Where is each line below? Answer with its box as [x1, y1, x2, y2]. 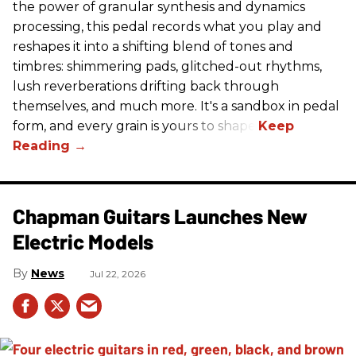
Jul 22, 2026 [90, 268, 145, 280]
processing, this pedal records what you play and [13, 19, 322, 34]
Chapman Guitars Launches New [13, 203, 308, 228]
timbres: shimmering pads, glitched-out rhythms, [13, 59, 322, 74]
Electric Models [13, 229, 153, 253]
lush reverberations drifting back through [13, 79, 279, 94]
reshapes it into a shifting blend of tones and [13, 39, 293, 54]
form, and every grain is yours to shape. [13, 118, 258, 133]
